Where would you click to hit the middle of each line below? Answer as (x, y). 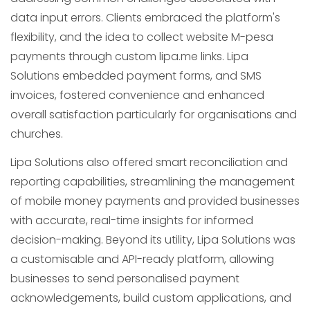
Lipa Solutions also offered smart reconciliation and (149, 162)
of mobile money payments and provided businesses (155, 201)
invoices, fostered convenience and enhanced (137, 95)
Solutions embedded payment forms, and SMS (136, 76)
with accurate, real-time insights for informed (132, 220)
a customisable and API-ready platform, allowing (142, 259)
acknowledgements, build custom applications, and (151, 298)
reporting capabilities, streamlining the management (153, 182)
